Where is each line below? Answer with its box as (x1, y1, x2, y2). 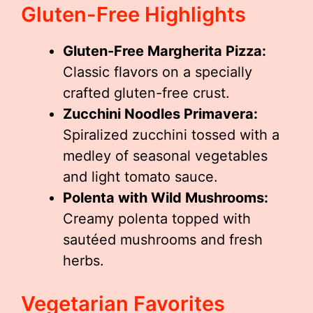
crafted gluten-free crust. (63, 85, 230, 101)
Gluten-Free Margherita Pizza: (63, 43, 266, 59)
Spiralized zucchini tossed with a (63, 126, 279, 143)
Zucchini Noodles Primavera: (63, 105, 258, 122)
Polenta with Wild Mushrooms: (63, 189, 268, 206)
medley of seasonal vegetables (63, 147, 268, 164)
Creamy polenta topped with (63, 210, 251, 227)
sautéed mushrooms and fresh (63, 231, 263, 248)
